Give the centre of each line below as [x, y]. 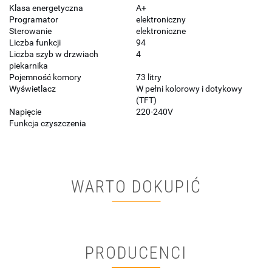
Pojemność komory [45, 77]
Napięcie [25, 112]
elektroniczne [161, 31]
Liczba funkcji [35, 43]
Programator [34, 20]
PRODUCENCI [136, 253]
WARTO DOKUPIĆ [136, 187]
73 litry [149, 77]
